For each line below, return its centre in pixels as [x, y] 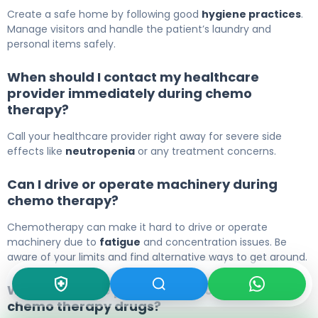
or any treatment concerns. [205, 152]
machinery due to [53, 242]
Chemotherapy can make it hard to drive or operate [137, 227]
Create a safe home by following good [104, 15]
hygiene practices [251, 15]
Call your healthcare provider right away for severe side [144, 137]
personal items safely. [61, 44]
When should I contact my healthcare [133, 77]
